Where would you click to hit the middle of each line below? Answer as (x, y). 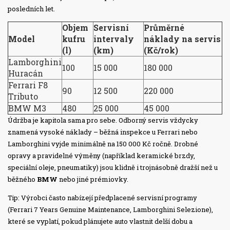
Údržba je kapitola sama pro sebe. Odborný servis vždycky (103, 120)
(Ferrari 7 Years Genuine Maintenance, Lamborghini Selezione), (110, 210)
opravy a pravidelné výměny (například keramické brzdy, (101, 156)
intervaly (114, 39)
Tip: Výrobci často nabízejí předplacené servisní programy (102, 198)
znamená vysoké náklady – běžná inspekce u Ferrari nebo (103, 132)
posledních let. (31, 9)
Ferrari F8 (28, 85)
